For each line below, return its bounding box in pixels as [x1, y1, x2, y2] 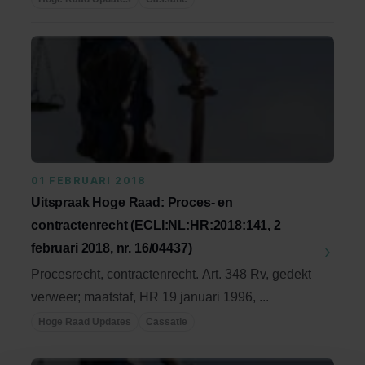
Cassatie [146, 316, 187, 328]
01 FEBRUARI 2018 [31, 174, 147, 187]
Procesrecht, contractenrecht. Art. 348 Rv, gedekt [31, 267, 311, 281]
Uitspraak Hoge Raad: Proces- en [31, 196, 234, 209]
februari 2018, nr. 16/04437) [31, 241, 192, 255]
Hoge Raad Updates [38, 316, 131, 328]
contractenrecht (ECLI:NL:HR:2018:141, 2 [31, 218, 281, 232]
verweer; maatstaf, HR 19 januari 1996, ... [31, 290, 269, 304]
